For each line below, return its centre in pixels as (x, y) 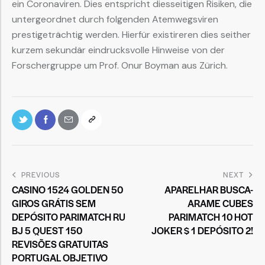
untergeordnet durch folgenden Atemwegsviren (115, 19)
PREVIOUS (41, 174)
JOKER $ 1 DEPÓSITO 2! (202, 230)
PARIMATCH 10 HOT (211, 216)
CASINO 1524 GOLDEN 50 (67, 189)
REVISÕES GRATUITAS (60, 244)
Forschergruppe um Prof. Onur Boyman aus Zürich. (120, 65)
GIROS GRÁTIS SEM (54, 203)
